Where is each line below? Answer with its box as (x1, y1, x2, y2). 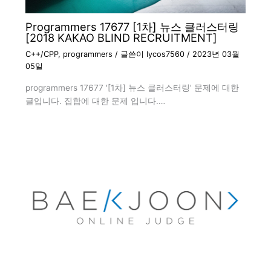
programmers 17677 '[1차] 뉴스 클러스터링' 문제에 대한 (25, 83, 239, 93)
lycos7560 (146, 50, 187, 59)
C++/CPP (25, 50, 58, 59)
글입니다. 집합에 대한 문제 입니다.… (25, 96, 165, 106)
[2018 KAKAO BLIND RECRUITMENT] (25, 31, 217, 45)
